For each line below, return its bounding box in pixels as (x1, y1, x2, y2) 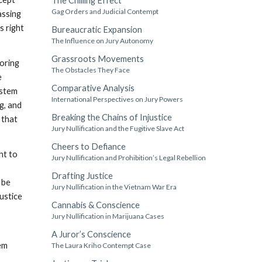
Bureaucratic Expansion (51, 25, 142, 35)
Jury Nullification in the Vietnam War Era (51, 182, 177, 191)
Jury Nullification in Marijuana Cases (51, 212, 164, 220)
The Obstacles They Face (51, 65, 130, 74)
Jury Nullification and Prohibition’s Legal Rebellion (51, 153, 206, 162)
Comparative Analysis (51, 83, 135, 93)
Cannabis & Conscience (51, 200, 140, 210)
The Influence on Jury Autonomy (51, 36, 153, 45)
